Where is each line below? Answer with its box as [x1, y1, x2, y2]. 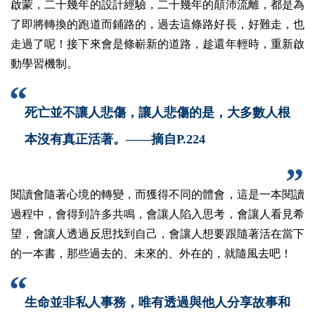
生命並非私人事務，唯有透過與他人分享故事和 [25, 295, 290, 309]
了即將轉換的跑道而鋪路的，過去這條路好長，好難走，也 [11, 18, 304, 30]
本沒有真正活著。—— [25, 131, 151, 146]
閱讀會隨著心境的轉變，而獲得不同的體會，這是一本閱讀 [11, 188, 304, 200]
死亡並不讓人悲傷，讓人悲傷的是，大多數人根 [25, 105, 290, 120]
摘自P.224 [151, 131, 205, 146]
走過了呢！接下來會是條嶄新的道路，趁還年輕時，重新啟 [11, 37, 304, 50]
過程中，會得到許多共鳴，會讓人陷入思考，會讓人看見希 [11, 207, 304, 220]
